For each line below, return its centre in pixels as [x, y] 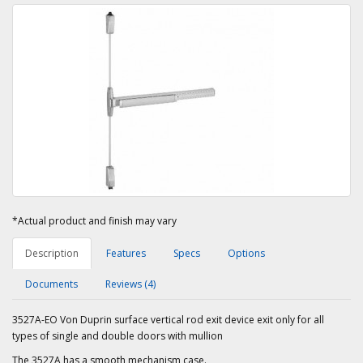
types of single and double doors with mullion [117, 336]
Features [126, 253]
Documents [51, 284]
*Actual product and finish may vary [94, 221]
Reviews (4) [130, 284]
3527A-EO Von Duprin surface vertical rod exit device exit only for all [168, 320]
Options [246, 253]
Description [52, 253]
